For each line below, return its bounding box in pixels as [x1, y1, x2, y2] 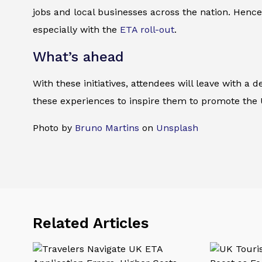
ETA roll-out [120, 24, 174, 36]
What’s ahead [33, 49, 124, 65]
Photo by [33, 122, 75, 134]
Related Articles [33, 213, 149, 232]
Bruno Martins [75, 122, 139, 134]
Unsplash [156, 122, 198, 134]
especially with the [33, 24, 120, 36]
